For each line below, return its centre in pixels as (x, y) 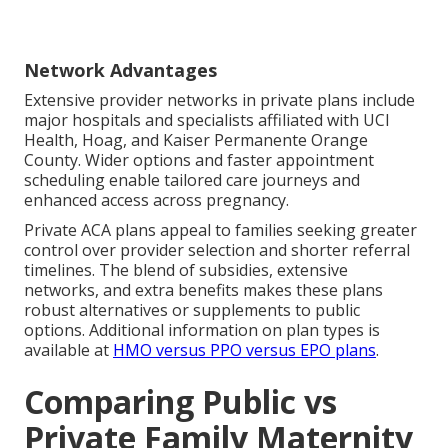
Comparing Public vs (180, 402)
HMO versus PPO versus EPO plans (244, 350)
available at (68, 350)
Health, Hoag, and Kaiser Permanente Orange (196, 140)
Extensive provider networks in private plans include (219, 100)
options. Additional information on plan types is (202, 330)
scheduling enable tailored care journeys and (192, 180)
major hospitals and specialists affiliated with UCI (207, 120)
